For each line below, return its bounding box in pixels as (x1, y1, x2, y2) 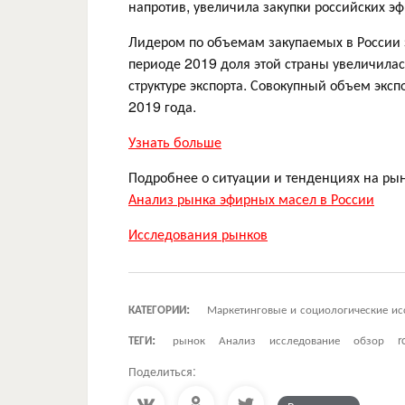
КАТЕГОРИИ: (128, 299, 190, 317)
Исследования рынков (128, 222, 268, 244)
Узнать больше (128, 130, 221, 152)
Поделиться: (128, 361, 196, 380)
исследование (269, 330, 340, 348)
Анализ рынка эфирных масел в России (128, 187, 374, 209)
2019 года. (128, 95, 196, 117)
